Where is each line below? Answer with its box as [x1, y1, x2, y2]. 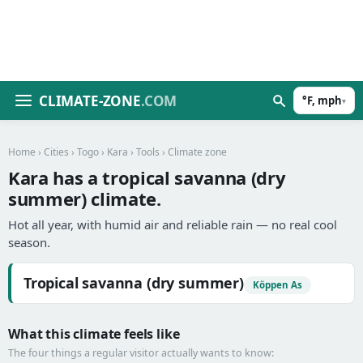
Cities [44, 145, 69, 159]
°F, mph [302, 93, 342, 108]
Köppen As [252, 279, 302, 291]
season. [8, 234, 50, 250]
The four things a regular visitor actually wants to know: [8, 346, 274, 360]
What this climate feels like [8, 325, 180, 343]
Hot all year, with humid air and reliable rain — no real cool [8, 216, 337, 233]
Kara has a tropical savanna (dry [8, 165, 286, 190]
